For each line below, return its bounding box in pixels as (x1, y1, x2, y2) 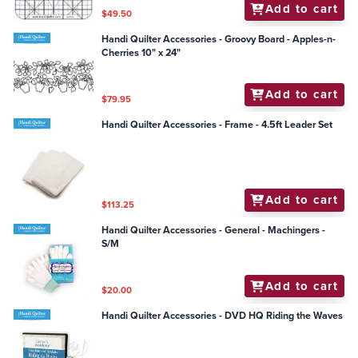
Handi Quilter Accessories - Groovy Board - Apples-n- (101, 31, 336, 46)
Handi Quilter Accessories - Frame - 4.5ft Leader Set (101, 117, 333, 132)
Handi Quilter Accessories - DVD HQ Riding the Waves (101, 308, 344, 324)
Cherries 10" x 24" (101, 45, 181, 60)
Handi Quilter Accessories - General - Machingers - (101, 222, 326, 237)
